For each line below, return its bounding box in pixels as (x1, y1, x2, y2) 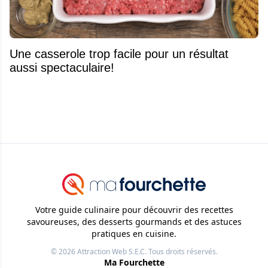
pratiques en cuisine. (92, 228, 176, 240)
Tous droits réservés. (146, 246, 218, 257)
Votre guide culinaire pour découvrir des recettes (35, 204, 233, 216)
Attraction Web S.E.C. (77, 246, 147, 257)
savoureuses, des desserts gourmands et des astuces (26, 216, 242, 228)
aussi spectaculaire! (10, 60, 114, 74)
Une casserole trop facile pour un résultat (10, 47, 229, 60)
